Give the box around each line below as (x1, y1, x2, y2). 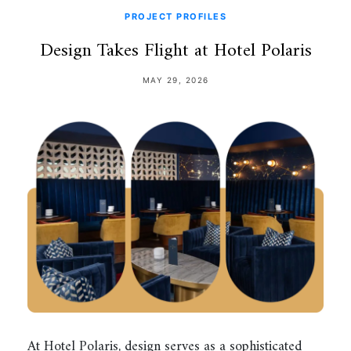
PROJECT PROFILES (125, 10, 226, 22)
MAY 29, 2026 (142, 74, 209, 85)
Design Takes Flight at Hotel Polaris (39, 34, 312, 67)
